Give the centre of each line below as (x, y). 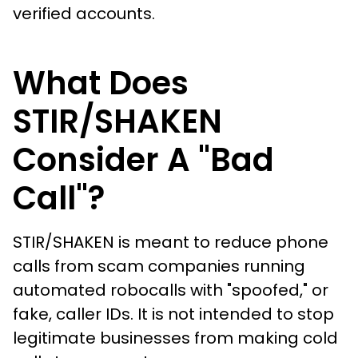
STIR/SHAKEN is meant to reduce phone (171, 242)
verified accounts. (86, 13)
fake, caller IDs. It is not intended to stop (173, 314)
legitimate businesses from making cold (175, 338)
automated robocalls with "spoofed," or (171, 290)
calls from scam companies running (159, 266)
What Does (101, 83)
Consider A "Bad (143, 159)
